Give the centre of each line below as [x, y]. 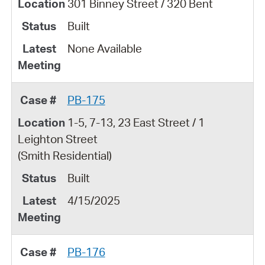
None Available [104, 48]
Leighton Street [57, 139]
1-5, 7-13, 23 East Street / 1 [136, 122]
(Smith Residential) [64, 155]
